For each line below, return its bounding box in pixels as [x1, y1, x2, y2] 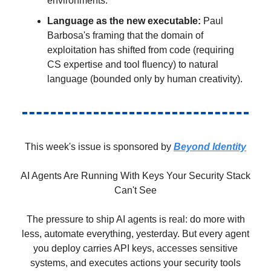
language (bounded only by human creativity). [47, 73, 243, 84]
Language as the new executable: [47, 15, 201, 26]
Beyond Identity [174, 141, 246, 152]
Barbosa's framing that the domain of [47, 30, 203, 41]
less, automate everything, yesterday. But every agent [22, 228, 249, 239]
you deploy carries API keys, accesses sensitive [33, 243, 238, 253]
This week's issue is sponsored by [25, 141, 174, 152]
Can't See [114, 184, 157, 195]
